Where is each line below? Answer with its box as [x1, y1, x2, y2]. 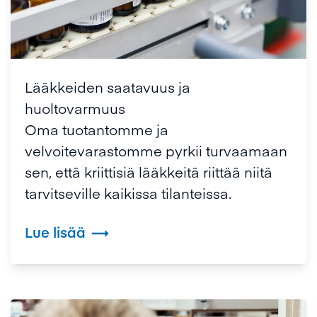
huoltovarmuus [25, 98, 125, 117]
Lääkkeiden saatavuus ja [25, 76, 190, 96]
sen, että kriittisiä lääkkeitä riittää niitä [25, 161, 272, 181]
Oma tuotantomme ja [25, 119, 168, 139]
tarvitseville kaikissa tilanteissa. [25, 183, 231, 202]
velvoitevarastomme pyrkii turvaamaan [25, 140, 287, 160]
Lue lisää [25, 221, 86, 241]
